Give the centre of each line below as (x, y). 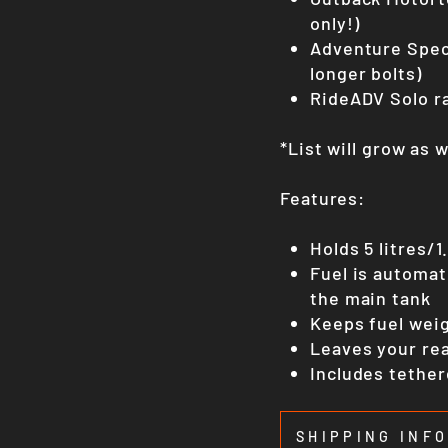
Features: (323, 198)
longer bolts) (366, 73)
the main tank (373, 298)
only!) (335, 23)
